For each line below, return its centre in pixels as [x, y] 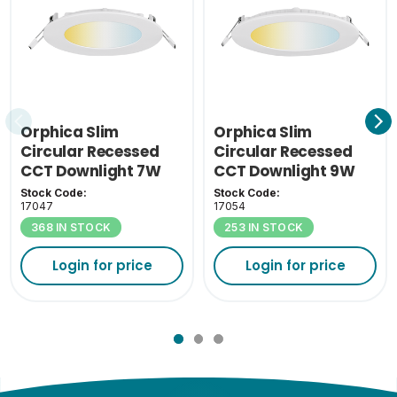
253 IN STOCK [264, 227]
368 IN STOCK [71, 227]
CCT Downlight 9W [284, 171]
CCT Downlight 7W [91, 171]
